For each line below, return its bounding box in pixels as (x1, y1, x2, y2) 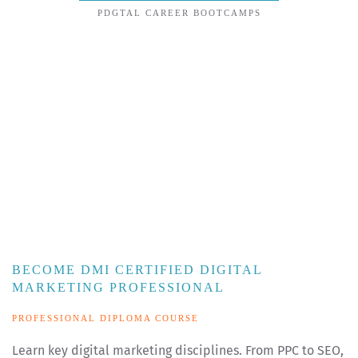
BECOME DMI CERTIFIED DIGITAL (12, 263, 262, 277)
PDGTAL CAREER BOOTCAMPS (97, 8, 261, 18)
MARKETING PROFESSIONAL (12, 280, 225, 295)
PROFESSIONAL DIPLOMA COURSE (12, 313, 199, 324)
